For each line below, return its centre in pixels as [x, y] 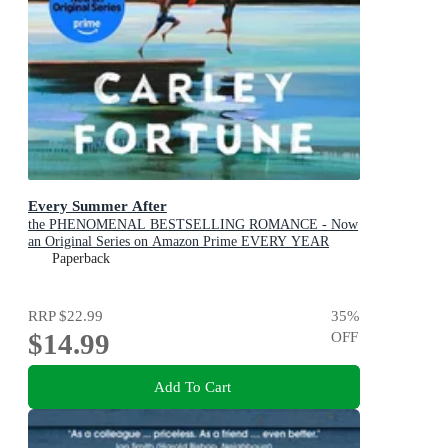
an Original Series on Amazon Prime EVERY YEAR [178, 242]
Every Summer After [97, 206]
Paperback [81, 259]
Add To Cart [192, 387]
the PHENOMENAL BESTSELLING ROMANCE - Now [193, 225]
